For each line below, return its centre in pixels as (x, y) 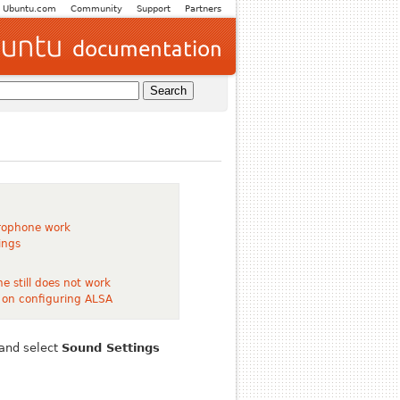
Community (96, 8)
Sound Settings (111, 348)
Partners (203, 8)
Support (154, 8)
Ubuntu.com (29, 8)
